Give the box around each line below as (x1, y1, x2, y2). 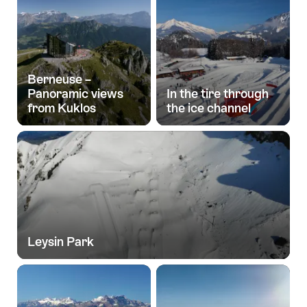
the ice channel (167, 101, 251, 116)
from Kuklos (27, 101, 96, 116)
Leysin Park (27, 234, 94, 249)
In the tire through (167, 86, 269, 101)
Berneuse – (27, 72, 91, 87)
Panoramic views (27, 86, 123, 101)
